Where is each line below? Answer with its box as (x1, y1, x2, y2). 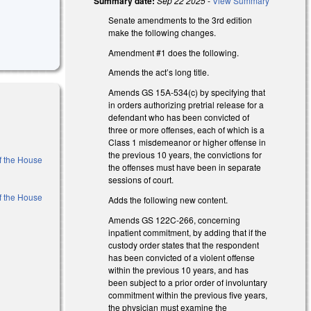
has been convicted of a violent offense (108, 251, 255, 263)
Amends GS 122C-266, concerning (108, 213, 241, 226)
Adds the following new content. (108, 193, 228, 205)
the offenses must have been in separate (108, 161, 262, 174)
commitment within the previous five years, (108, 288, 268, 301)
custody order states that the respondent (108, 238, 260, 251)
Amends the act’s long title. (108, 66, 210, 78)
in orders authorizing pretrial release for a (108, 99, 264, 111)
